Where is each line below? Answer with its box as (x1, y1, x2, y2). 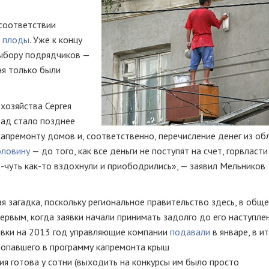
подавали (170, 226, 210, 238)
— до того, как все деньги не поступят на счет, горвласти (30, 145, 268, 157)
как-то (25, 160, 52, 172)
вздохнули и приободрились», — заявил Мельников (52, 160, 265, 172)
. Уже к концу (29, 34, 82, 46)
